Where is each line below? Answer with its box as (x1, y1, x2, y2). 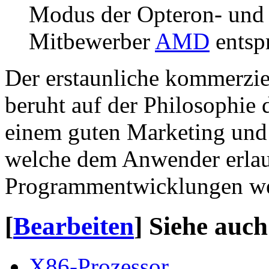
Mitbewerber (29, 28, 155, 55)
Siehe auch (149, 212, 268, 241)
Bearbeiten (13, 212, 134, 241)
